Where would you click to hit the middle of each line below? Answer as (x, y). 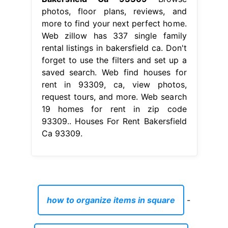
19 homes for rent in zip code (114, 109)
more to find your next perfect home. (114, 24)
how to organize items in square (111, 200)
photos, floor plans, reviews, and (114, 11)
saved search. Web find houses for (114, 73)
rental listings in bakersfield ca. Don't (114, 48)
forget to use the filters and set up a (114, 60)
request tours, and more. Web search (114, 97)
